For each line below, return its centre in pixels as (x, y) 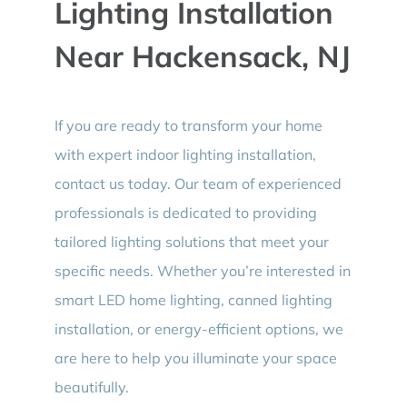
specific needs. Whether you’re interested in (202, 271)
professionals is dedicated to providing (185, 213)
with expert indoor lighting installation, (185, 155)
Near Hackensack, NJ (202, 56)
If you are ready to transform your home (188, 126)
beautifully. (91, 387)
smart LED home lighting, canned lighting (193, 300)
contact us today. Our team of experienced (198, 184)
